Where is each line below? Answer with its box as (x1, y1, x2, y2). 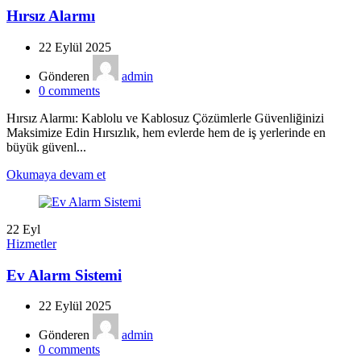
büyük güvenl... (6, 139, 86, 154)
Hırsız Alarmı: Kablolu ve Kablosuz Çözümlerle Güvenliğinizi (6, 110, 324, 125)
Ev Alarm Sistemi (6, 266, 122, 284)
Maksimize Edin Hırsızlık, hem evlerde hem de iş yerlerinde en (6, 125, 326, 139)
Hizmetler (6, 236, 56, 251)
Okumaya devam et (6, 167, 106, 181)
